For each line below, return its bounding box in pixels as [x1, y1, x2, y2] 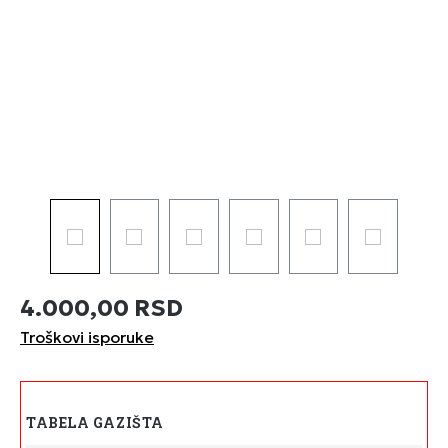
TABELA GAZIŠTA [26, 413, 164, 432]
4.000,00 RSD [20, 293, 183, 322]
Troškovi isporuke [20, 327, 154, 347]
